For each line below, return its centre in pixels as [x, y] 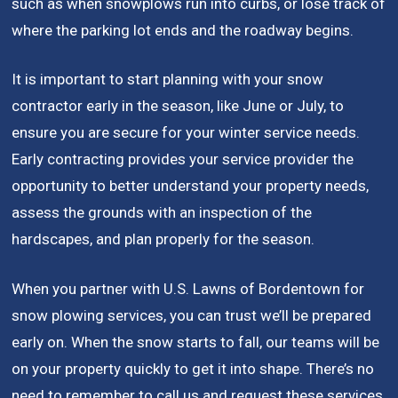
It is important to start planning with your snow [168, 80]
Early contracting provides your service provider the [183, 159]
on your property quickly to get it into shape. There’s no [193, 368]
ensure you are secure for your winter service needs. [186, 133]
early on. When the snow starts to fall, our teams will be [196, 342]
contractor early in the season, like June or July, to [178, 106]
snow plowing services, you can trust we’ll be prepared [192, 315]
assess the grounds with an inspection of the [162, 213]
